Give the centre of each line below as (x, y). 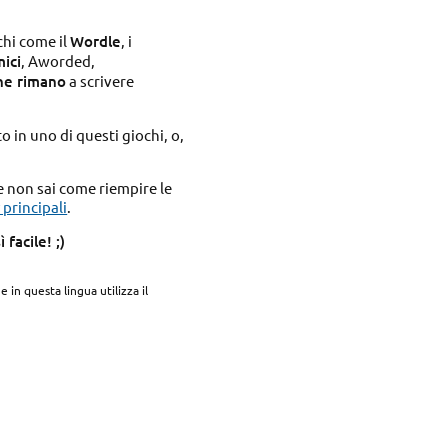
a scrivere (100, 81)
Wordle (96, 41)
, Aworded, (58, 61)
